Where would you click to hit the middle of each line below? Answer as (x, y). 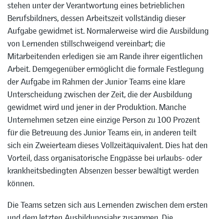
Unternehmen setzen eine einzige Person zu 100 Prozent (104, 120)
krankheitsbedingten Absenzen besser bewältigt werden (103, 170)
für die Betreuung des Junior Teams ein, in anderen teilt (102, 132)
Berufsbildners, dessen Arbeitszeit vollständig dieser (96, 18)
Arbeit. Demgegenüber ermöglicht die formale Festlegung (106, 69)
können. (21, 183)
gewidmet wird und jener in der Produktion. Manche (97, 107)
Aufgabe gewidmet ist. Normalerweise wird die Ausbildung (108, 31)
